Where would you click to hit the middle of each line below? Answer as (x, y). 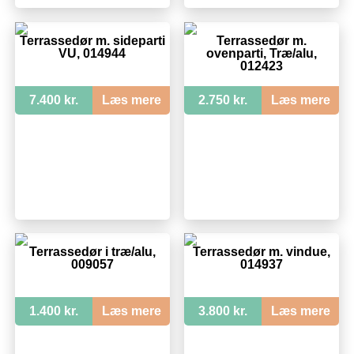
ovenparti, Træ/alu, (261, 53)
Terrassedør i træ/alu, (92, 251)
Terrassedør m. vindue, (261, 251)
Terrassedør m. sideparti (92, 40)
